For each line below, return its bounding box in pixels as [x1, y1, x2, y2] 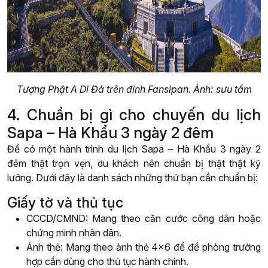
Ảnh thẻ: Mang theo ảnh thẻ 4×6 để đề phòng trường [26, 241, 261, 254]
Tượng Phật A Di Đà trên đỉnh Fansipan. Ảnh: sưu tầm [16, 83, 252, 96]
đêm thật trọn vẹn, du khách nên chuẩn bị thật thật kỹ [7, 157, 261, 170]
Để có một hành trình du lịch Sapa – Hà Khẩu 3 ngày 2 [7, 143, 261, 156]
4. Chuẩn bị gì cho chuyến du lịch [7, 106, 261, 124]
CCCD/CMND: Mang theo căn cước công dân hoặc [26, 212, 261, 225]
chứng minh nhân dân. [26, 227, 121, 239]
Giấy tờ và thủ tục [7, 194, 123, 212]
